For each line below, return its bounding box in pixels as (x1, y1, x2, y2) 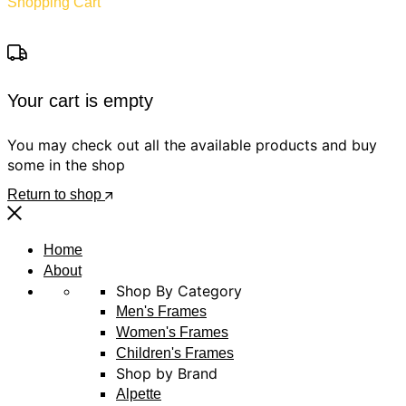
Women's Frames (116, 324, 228, 341)
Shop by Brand (116, 364, 217, 383)
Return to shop (7, 187, 105, 203)
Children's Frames (116, 345, 234, 362)
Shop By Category (116, 282, 242, 301)
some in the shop (7, 156, 125, 175)
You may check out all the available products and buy (7, 136, 377, 155)
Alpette (116, 386, 161, 402)
